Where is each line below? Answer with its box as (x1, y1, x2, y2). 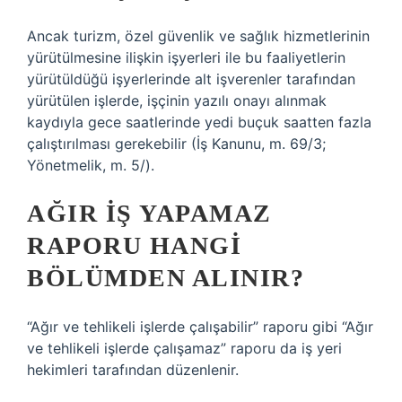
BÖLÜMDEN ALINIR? (27, 264, 304, 292)
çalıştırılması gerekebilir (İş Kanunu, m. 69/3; (27, 135, 326, 153)
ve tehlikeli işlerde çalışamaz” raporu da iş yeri (27, 339, 342, 357)
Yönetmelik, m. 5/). (27, 156, 154, 174)
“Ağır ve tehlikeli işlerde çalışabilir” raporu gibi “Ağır (27, 318, 373, 336)
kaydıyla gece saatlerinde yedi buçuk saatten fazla (27, 113, 371, 131)
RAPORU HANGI (27, 232, 241, 259)
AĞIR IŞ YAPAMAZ (27, 199, 272, 227)
